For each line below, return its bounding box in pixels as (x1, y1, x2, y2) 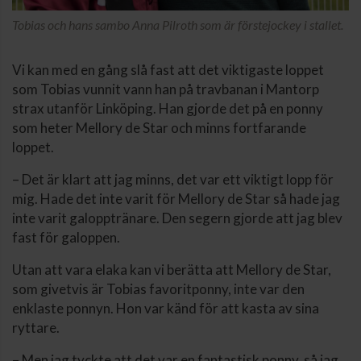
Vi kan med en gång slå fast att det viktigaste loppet (12, 60, 324, 78)
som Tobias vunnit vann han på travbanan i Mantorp (12, 80, 319, 98)
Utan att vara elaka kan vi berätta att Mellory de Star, (12, 260, 331, 278)
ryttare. (12, 318, 60, 336)
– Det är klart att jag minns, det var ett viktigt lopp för (12, 170, 334, 188)
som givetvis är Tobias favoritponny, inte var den (12, 280, 305, 297)
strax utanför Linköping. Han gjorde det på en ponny (12, 99, 323, 117)
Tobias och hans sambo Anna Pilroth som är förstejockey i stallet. (12, 16, 343, 32)
